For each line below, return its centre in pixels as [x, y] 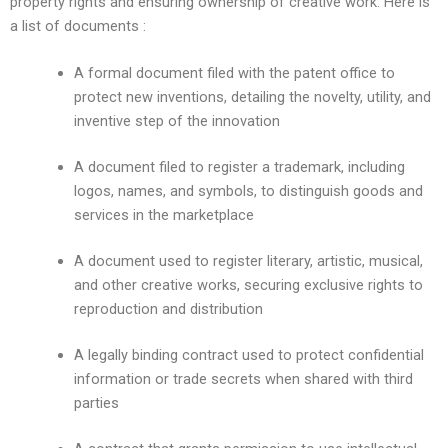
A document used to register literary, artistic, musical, [248, 260]
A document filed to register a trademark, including [239, 167]
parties [96, 402]
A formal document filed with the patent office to [234, 73]
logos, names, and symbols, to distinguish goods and [248, 191]
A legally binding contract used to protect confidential [248, 354]
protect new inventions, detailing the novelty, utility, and [252, 97]
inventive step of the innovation [176, 121]
